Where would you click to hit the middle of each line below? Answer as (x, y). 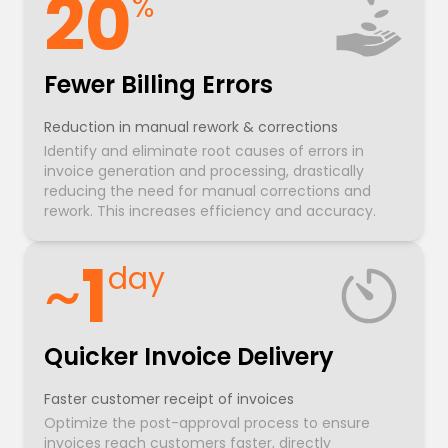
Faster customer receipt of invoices (169, 399)
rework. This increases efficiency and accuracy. (210, 211)
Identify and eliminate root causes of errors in (204, 151)
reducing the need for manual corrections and (207, 191)
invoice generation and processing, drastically (204, 171)
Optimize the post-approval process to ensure (207, 423)
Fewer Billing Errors (158, 85)
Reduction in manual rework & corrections (191, 127)
